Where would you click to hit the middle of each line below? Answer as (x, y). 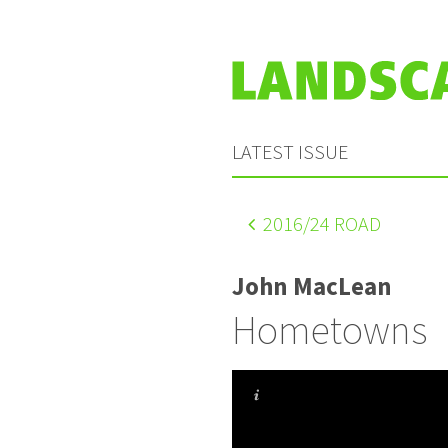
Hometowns (329, 329)
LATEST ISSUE (290, 151)
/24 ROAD (342, 223)
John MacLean (312, 285)
